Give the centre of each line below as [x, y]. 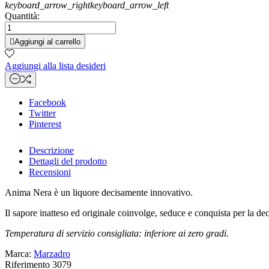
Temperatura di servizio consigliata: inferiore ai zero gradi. [117, 234]
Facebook [47, 103]
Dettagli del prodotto [68, 162]
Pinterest [45, 124]
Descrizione [51, 151]
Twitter [42, 113]
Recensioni [50, 172]
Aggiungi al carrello [47, 42]
